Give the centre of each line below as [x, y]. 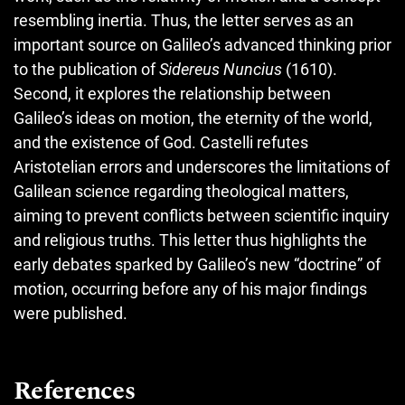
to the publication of [86, 69]
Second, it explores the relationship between [172, 93]
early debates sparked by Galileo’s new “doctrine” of [197, 264]
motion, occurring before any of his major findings [190, 288]
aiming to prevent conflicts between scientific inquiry [202, 215]
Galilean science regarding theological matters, [181, 191]
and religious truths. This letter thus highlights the [190, 240]
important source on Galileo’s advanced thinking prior [202, 44]
